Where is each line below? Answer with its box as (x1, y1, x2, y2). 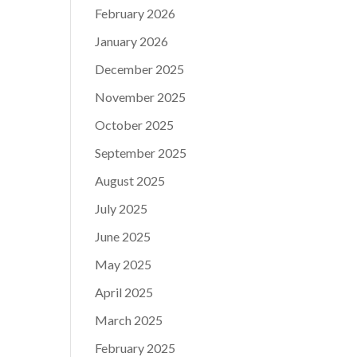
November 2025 (95, 88, 186, 104)
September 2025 (95, 144, 187, 160)
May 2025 (95, 256, 152, 272)
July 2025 (95, 200, 148, 216)
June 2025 (95, 228, 151, 244)
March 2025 (95, 312, 163, 328)
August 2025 (95, 172, 166, 188)
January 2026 (95, 33, 169, 49)
